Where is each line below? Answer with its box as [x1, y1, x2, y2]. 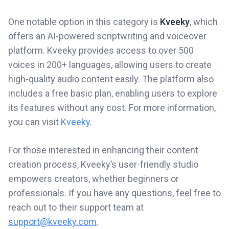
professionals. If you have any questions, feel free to [8, 188, 221, 198]
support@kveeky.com [8, 216, 97, 227]
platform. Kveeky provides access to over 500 [8, 45, 194, 56]
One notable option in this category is [8, 16, 160, 27]
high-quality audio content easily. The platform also [8, 74, 214, 84]
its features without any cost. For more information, [8, 102, 216, 113]
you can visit [8, 117, 61, 127]
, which [190, 16, 218, 27]
